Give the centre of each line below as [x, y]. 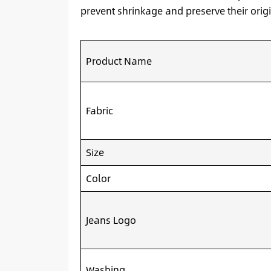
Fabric [99, 110]
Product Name [119, 60]
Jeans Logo [111, 220]
